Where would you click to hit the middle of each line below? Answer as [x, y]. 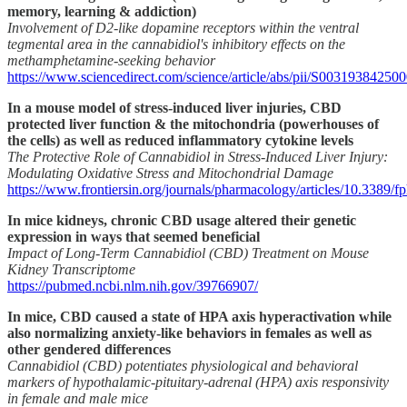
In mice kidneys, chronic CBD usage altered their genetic [182, 221]
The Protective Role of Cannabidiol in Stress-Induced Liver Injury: [198, 157]
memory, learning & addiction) [102, 12]
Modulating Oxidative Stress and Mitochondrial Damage [170, 174]
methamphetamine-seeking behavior [111, 61]
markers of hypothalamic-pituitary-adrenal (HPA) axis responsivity [198, 382]
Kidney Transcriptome [71, 270]
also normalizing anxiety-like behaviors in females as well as [189, 333]
